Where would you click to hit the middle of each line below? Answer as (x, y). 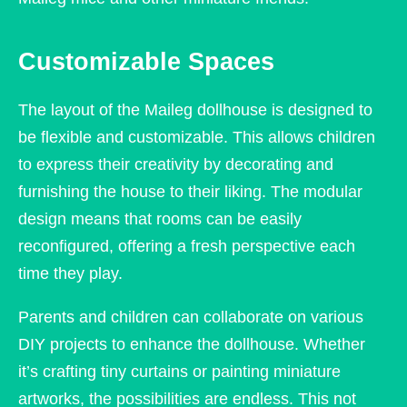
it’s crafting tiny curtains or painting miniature (179, 372)
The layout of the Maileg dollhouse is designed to (195, 110)
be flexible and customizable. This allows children (197, 138)
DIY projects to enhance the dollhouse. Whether (192, 345)
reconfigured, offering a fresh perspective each (187, 247)
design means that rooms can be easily (160, 219)
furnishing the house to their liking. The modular (190, 192)
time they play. (70, 274)
